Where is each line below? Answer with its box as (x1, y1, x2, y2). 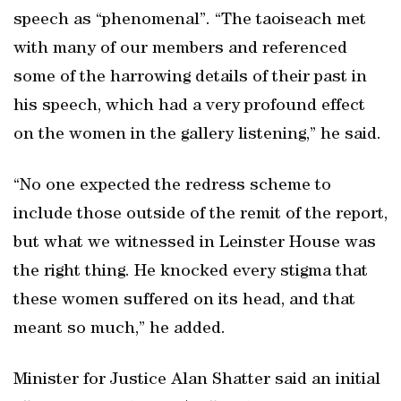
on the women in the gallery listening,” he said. (13, 126, 381, 144)
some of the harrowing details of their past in (13, 69, 367, 87)
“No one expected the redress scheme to (13, 177, 331, 195)
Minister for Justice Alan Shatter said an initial (13, 371, 380, 389)
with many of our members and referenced (13, 40, 347, 58)
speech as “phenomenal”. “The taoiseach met (13, 12, 366, 30)
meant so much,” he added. (13, 320, 226, 338)
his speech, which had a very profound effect (13, 98, 365, 115)
